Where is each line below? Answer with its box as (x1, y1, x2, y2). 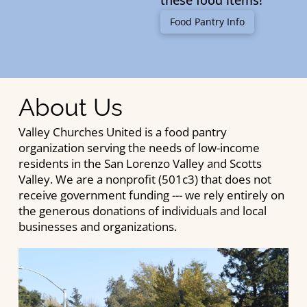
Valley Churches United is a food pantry (18, 124, 227, 140)
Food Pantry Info (169, 15, 245, 29)
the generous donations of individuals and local (18, 203, 267, 219)
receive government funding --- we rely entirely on (18, 187, 284, 203)
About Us (18, 93, 123, 121)
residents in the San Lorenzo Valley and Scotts (18, 156, 262, 171)
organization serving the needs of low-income (18, 140, 260, 156)
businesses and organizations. (18, 219, 177, 234)
